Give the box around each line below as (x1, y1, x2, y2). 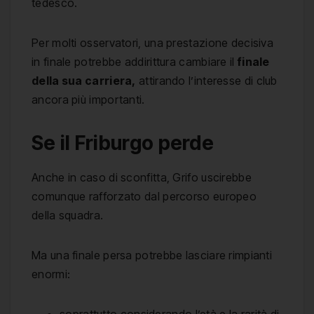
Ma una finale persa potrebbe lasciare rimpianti (32, 247, 273, 262)
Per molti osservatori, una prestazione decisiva (32, 35, 274, 50)
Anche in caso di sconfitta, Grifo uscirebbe (32, 170, 252, 184)
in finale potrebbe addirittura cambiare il (32, 54, 235, 69)
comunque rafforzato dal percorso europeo (32, 189, 257, 203)
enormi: (32, 266, 71, 281)
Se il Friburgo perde (32, 130, 214, 155)
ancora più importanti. (32, 92, 145, 107)
